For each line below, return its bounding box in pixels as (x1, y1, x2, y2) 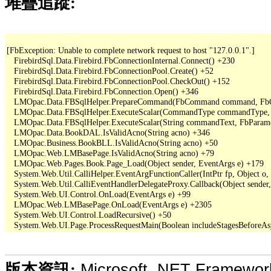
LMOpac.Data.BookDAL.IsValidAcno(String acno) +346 (7, 127, 210, 137)
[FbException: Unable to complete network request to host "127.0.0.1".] (7, 45, 255, 55)
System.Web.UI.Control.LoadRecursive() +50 (7, 209, 171, 220)
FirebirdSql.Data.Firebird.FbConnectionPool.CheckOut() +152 (7, 76, 230, 86)
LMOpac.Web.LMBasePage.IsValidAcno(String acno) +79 (7, 148, 214, 158)
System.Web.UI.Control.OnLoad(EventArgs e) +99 (7, 189, 191, 199)
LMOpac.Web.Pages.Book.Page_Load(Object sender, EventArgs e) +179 (7, 158, 264, 168)
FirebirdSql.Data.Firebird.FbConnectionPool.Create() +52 (7, 65, 214, 76)
